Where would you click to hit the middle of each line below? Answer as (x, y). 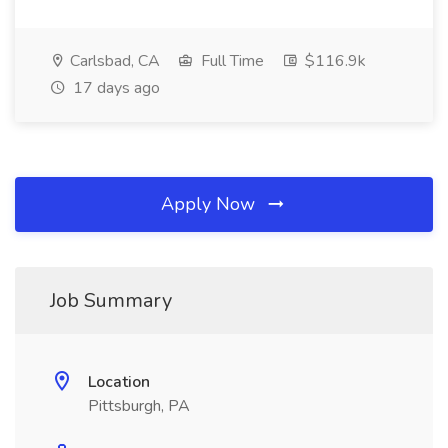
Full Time (230, 61)
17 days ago (114, 88)
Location (119, 382)
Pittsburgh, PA (139, 406)
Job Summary (111, 300)
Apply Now (210, 204)
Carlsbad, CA (113, 61)
